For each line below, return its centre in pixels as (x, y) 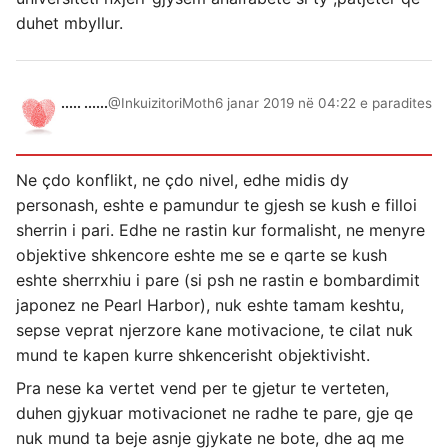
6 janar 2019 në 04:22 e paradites (323, 103)
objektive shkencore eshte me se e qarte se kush (201, 255)
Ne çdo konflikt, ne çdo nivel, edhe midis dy (182, 180)
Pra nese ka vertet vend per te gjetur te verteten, (202, 388)
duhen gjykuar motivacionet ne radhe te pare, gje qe (214, 413)
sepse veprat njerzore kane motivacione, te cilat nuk (214, 330)
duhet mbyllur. (69, 23)
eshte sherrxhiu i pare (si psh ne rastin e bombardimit (218, 280)
